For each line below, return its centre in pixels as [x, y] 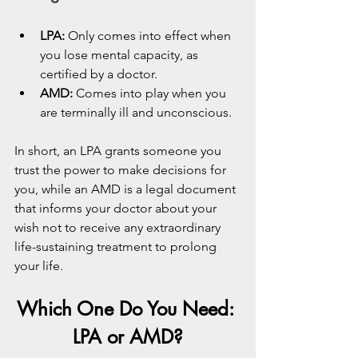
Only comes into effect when [149, 36]
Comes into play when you [151, 93]
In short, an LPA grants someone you [119, 151]
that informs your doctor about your [117, 209]
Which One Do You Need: [128, 309]
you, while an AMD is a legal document [127, 189]
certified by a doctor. [99, 74]
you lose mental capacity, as [121, 55]
